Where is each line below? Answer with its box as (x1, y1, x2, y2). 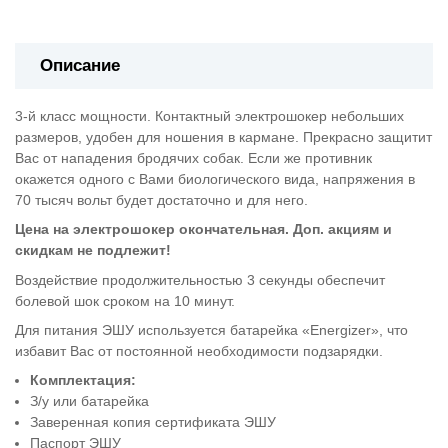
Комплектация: (30, 372, 137, 389)
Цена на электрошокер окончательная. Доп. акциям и (15, 221, 392, 238)
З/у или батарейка (30, 393, 150, 410)
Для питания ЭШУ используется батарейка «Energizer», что (15, 321, 408, 338)
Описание (40, 56, 120, 75)
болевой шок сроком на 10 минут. (15, 292, 235, 309)
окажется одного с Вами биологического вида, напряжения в (15, 170, 415, 187)
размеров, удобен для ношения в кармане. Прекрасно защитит (15, 128, 432, 145)
